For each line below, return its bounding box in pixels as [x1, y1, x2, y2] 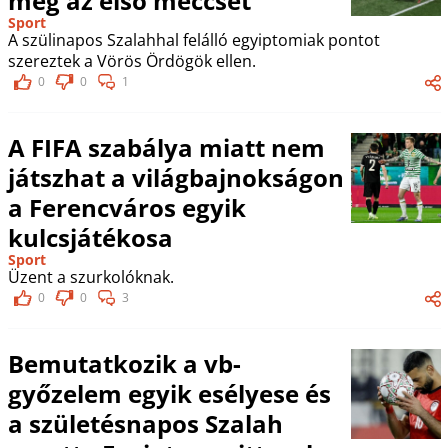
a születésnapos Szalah [7, 406, 283, 440]
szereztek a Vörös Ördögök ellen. [7, 49, 256, 72]
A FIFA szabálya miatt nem [7, 130, 325, 164]
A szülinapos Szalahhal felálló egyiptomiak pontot [7, 28, 380, 51]
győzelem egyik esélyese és [7, 376, 331, 410]
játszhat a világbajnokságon [7, 160, 344, 194]
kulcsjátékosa [7, 220, 173, 254]
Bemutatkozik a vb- [7, 346, 241, 380]
